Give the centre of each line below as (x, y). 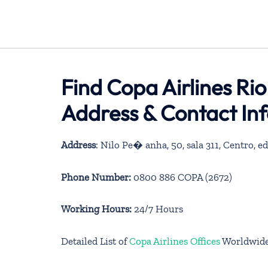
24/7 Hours (157, 209)
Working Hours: (96, 209)
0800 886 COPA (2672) (182, 177)
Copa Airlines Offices (175, 241)
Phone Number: (96, 177)
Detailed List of (95, 241)
